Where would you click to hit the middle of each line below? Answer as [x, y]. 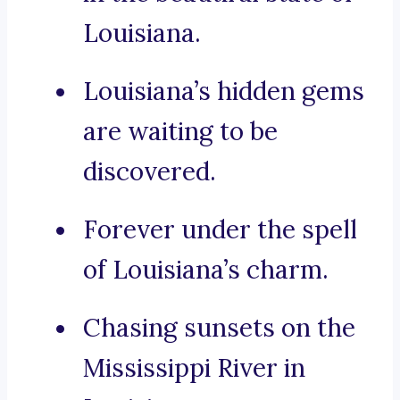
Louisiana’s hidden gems [224, 92]
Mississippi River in [194, 368]
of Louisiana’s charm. [206, 270]
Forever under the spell [220, 230]
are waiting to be [180, 132]
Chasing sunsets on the [219, 328]
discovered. [150, 172]
